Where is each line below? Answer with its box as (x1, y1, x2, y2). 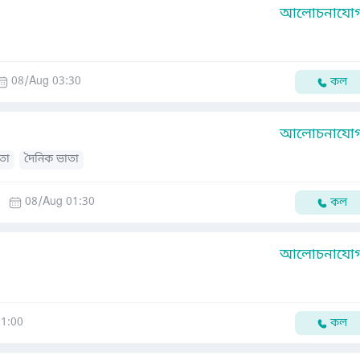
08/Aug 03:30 (11, 74, 81, 89)
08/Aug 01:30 (25, 194, 95, 210)
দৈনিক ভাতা (24, 152, 79, 167)
